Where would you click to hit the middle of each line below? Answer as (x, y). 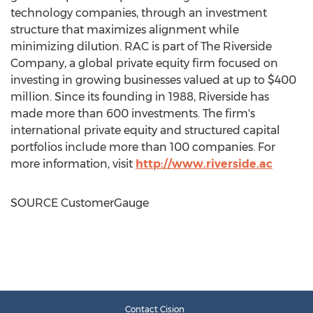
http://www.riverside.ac (204, 164)
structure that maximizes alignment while (125, 30)
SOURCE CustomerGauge (80, 203)
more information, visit (73, 164)
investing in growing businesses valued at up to (139, 80)
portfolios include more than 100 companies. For (143, 147)
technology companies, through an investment (139, 13)
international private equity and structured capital (145, 130)
